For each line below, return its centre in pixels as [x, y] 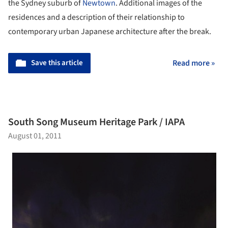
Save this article [57, 63]
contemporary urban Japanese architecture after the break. [110, 31]
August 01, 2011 [35, 136]
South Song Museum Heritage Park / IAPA [96, 122]
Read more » [194, 63]
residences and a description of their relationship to [96, 17]
